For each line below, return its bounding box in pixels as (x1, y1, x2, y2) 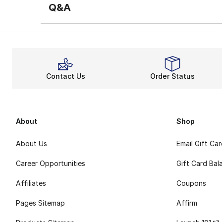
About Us (16, 139, 47, 148)
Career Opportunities (16, 159, 85, 168)
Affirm (176, 199, 197, 208)
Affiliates (16, 179, 46, 188)
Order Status (150, 71, 195, 80)
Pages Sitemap (16, 199, 65, 208)
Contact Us (46, 71, 85, 80)
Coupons (176, 179, 206, 188)
